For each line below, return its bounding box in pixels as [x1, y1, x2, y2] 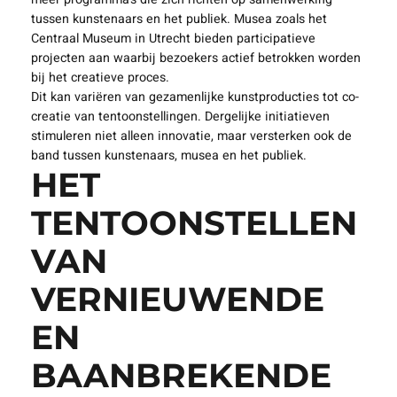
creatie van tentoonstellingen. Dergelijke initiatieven [30, 107, 330, 127]
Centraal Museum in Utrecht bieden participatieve [30, 29, 315, 49]
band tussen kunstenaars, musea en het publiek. [30, 146, 307, 166]
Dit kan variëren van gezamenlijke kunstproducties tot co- [30, 88, 359, 107]
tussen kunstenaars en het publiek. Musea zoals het [30, 10, 327, 29]
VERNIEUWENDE [30, 279, 324, 320]
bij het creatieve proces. [30, 68, 169, 88]
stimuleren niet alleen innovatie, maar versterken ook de [30, 127, 352, 146]
